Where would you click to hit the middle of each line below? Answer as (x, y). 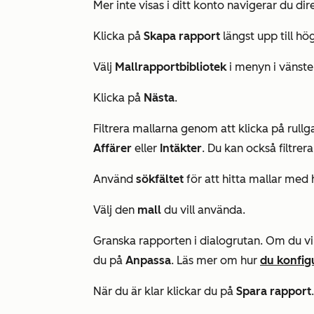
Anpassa (148, 260)
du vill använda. (203, 210)
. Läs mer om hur (216, 260)
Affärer (112, 148)
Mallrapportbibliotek (171, 67)
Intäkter (181, 148)
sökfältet (160, 179)
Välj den (115, 210)
